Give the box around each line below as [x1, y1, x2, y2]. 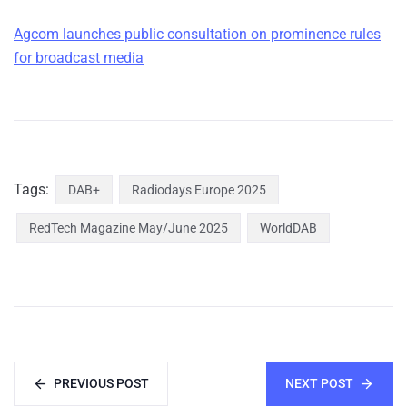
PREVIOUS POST [54, 376, 149, 392]
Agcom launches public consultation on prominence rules [14, 25, 381, 44]
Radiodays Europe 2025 [132, 183, 266, 198]
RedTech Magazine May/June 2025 [29, 221, 228, 236]
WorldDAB [260, 221, 317, 236]
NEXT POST [285, 376, 353, 392]
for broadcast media [14, 49, 144, 67]
